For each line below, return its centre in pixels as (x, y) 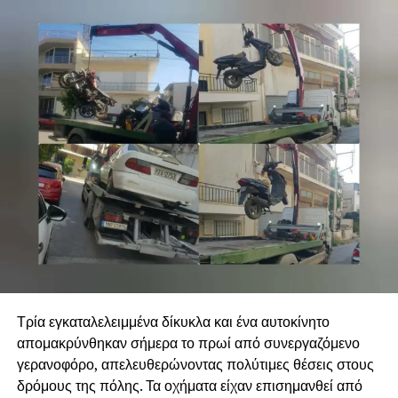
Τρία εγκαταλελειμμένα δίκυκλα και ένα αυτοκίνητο (173, 322)
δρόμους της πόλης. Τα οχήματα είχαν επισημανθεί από (189, 386)
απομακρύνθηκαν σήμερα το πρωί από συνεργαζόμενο (188, 343)
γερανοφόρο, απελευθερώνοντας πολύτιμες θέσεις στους (195, 365)
